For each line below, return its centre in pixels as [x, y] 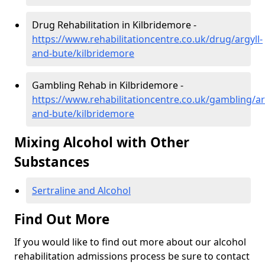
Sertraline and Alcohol [81, 191]
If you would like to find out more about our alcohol [130, 242]
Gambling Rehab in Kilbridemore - [108, 85]
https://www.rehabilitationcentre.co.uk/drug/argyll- [147, 39]
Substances [52, 162]
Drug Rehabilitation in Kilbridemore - [114, 25]
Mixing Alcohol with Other [102, 143]
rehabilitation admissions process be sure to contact [132, 256]
